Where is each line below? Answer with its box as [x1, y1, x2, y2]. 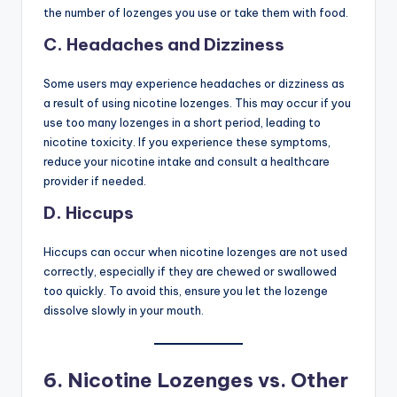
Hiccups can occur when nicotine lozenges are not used [43, 245, 347, 260]
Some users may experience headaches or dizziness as [43, 76, 345, 91]
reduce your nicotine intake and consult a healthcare [43, 154, 330, 169]
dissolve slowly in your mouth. [43, 303, 204, 318]
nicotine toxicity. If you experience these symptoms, [43, 135, 331, 150]
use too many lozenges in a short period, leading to [43, 115, 321, 130]
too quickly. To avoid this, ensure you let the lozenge [43, 284, 328, 299]
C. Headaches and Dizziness [43, 34, 284, 56]
